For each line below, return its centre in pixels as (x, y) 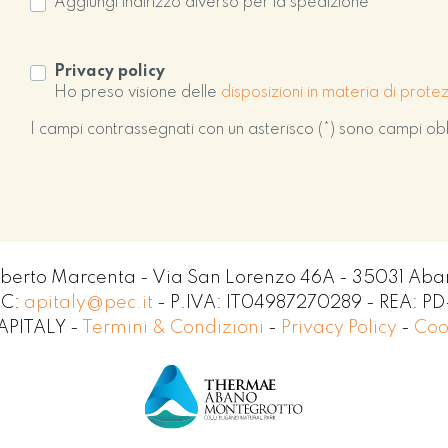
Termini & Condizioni (174, 328)
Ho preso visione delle (138, 93)
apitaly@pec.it (88, 303)
